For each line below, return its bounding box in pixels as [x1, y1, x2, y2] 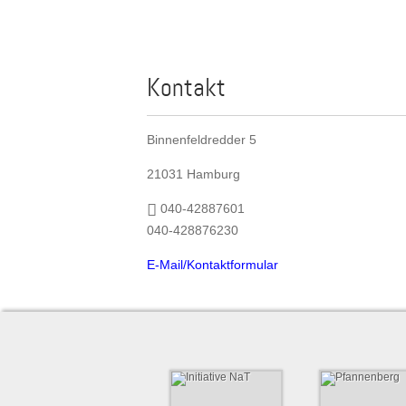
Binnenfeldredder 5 [147, 132, 256, 147]
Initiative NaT [190, 381, 262, 395]
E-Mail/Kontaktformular [147, 256, 278, 272]
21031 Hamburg [147, 167, 240, 181]
